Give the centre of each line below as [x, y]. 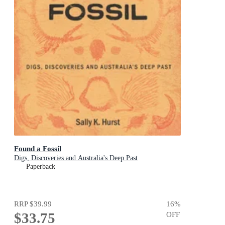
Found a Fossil [38, 149]
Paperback [41, 167]
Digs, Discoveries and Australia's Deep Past [76, 158]
